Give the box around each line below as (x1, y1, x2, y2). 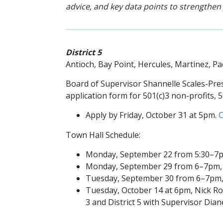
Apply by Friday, (86, 109, 146, 120)
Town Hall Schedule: (66, 129, 140, 140)
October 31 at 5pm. (146, 109, 219, 120)
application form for (66, 90, 143, 101)
